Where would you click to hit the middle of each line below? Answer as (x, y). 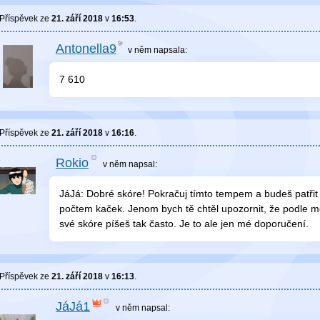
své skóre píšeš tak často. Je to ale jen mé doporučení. (184, 224)
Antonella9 (86, 49)
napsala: (170, 50)
